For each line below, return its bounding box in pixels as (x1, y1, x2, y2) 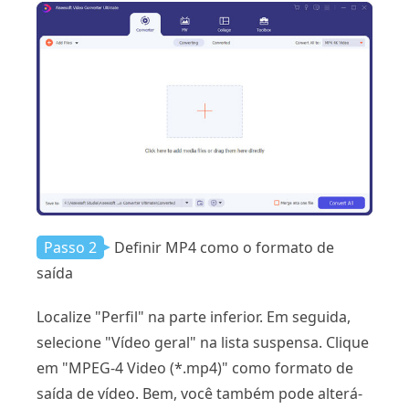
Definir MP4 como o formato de (114, 236, 334, 257)
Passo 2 (44, 236, 97, 257)
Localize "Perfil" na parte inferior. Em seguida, (37, 306, 351, 327)
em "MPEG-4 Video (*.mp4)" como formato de (37, 357, 353, 378)
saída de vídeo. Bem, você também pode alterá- (37, 383, 362, 404)
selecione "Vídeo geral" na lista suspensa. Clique (37, 331, 369, 352)
